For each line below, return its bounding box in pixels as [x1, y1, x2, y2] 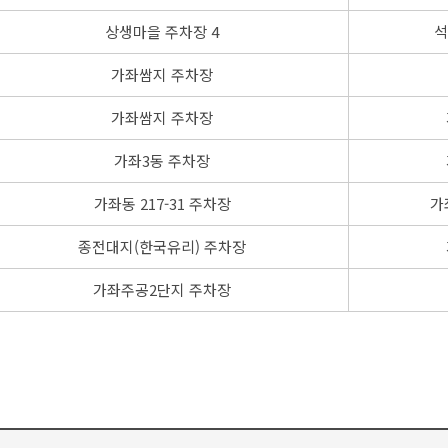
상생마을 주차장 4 [105, 20, 219, 42]
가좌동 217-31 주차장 [93, 192, 231, 214]
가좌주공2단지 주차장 [93, 278, 231, 300]
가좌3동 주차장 [114, 149, 210, 171]
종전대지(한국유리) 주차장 [78, 235, 246, 257]
